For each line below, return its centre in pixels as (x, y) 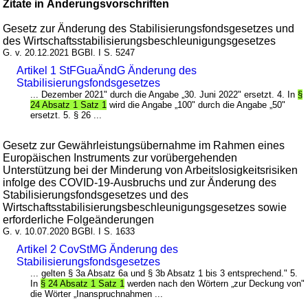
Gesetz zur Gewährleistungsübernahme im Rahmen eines (144, 145)
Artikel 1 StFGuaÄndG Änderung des (107, 70)
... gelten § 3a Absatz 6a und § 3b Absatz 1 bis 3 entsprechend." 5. (164, 273)
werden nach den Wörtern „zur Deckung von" (215, 283)
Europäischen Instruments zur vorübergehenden (120, 157)
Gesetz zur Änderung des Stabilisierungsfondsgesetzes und (149, 28)
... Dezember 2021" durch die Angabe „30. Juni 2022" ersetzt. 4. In (164, 94)
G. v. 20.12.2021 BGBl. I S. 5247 (69, 52)
